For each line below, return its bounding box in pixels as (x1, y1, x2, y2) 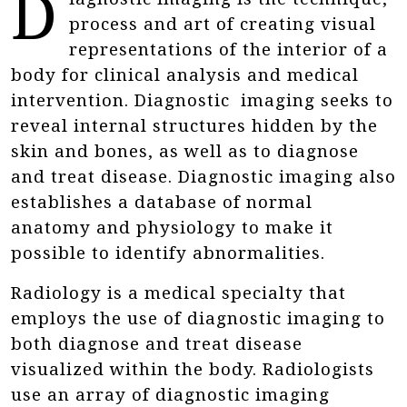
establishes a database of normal (11, 193, 313, 212)
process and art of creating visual (69, 15, 376, 34)
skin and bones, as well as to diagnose (11, 142, 359, 161)
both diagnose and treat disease (11, 334, 303, 353)
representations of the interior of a (69, 40, 388, 59)
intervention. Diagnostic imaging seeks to (11, 91, 393, 110)
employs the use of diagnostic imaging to (11, 309, 385, 328)
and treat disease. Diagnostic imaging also (11, 167, 396, 186)
